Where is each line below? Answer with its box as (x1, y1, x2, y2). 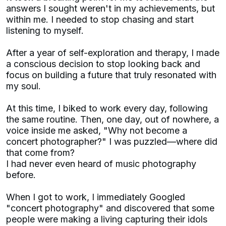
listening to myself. (6, 25, 86, 36)
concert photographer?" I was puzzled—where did (6, 136, 217, 147)
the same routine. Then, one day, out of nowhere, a (6, 114, 219, 125)
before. (6, 169, 38, 180)
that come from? (6, 147, 77, 158)
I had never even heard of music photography (6, 158, 196, 169)
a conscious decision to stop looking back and (6, 58, 200, 69)
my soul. (6, 80, 43, 91)
